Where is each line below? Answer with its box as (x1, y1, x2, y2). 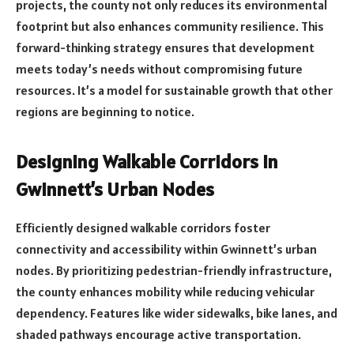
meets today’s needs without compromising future (16, 61, 303, 77)
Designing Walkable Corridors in (16, 149, 278, 175)
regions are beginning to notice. (16, 104, 194, 120)
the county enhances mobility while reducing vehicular (16, 284, 314, 300)
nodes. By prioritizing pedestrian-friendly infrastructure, (16, 262, 332, 279)
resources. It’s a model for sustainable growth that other (16, 82, 333, 99)
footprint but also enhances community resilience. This (16, 18, 324, 35)
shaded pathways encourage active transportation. (16, 326, 301, 343)
